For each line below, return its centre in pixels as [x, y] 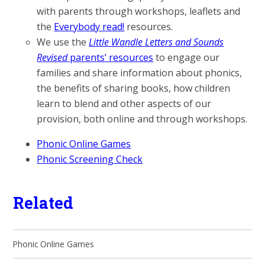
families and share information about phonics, [140, 73]
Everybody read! [89, 27]
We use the [63, 42]
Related [43, 202]
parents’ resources [111, 58]
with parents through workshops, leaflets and [139, 12]
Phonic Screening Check [90, 159]
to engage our [187, 58]
